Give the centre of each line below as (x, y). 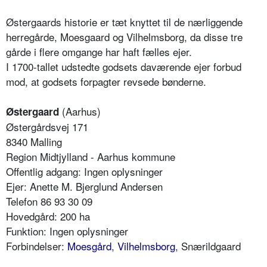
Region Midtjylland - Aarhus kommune (91, 156)
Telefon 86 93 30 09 (49, 201)
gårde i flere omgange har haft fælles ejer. (99, 51)
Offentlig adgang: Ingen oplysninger (84, 171)
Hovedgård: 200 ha (48, 216)
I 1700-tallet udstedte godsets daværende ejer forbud (124, 66)
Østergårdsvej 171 (47, 126)
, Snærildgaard (208, 246)
